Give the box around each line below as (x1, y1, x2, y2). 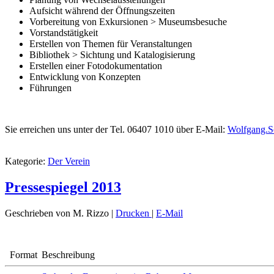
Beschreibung (42, 250, 95, 261)
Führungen (29, 83, 72, 94)
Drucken (116, 208, 152, 219)
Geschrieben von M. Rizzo (5, 208, 109, 219)
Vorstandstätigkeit (29, 28, 98, 39)
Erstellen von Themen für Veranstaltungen (29, 39, 192, 50)
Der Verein (48, 156, 90, 167)
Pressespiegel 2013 (5, 179, 121, 196)
